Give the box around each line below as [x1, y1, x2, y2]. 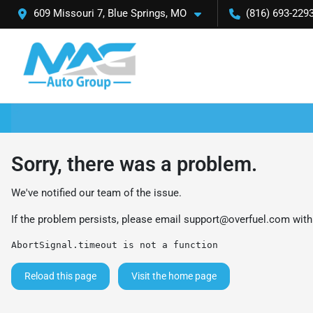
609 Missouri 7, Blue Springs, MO [34, 7, 187, 20]
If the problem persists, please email [11, 212, 184, 226]
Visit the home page [131, 270, 217, 282]
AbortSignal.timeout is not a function [11, 239, 218, 250]
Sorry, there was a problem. [11, 152, 257, 176]
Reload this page [24, 270, 96, 282]
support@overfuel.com [184, 212, 290, 226]
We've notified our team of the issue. [11, 186, 182, 199]
